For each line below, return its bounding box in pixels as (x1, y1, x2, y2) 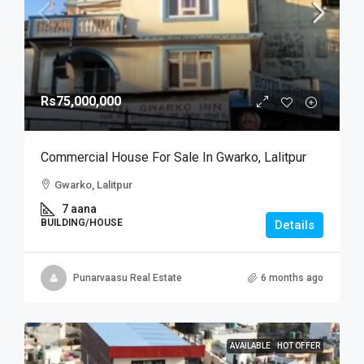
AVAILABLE (230, 341, 271, 350)
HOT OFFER (277, 341, 320, 350)
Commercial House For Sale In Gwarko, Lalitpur (41, 149, 306, 165)
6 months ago (261, 271, 323, 284)
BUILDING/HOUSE (41, 217, 123, 228)
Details (275, 218, 314, 232)
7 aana (62, 202, 97, 215)
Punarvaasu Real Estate (73, 271, 182, 284)
